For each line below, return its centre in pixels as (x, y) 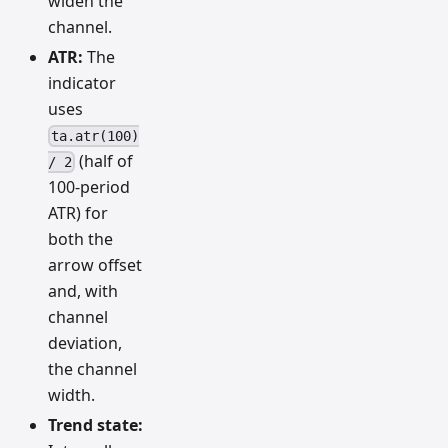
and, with (83, 290)
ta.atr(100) (95, 135)
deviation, (85, 342)
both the (80, 238)
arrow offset (95, 264)
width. (71, 394)
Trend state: (95, 424)
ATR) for (78, 212)
